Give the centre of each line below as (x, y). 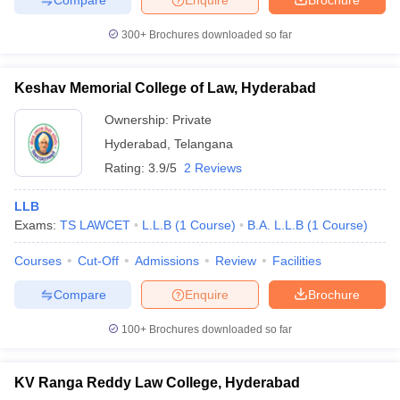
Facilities (297, 261)
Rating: (126, 168)
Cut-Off (98, 261)
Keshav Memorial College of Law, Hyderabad (165, 88)
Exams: (37, 225)
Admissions (167, 261)
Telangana (204, 144)
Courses (38, 261)
